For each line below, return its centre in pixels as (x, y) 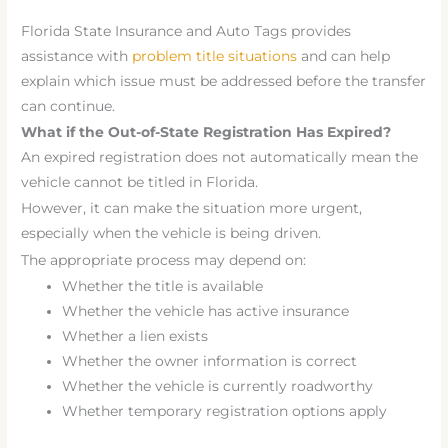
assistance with (75, 55)
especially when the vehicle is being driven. (171, 233)
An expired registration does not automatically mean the (220, 157)
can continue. (68, 105)
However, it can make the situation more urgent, (192, 208)
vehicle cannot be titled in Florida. (140, 182)
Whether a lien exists (135, 336)
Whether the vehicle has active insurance (206, 311)
